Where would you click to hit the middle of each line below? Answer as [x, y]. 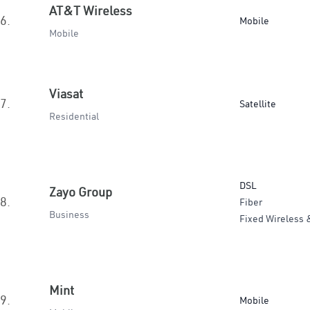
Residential [74, 116]
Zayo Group [81, 192]
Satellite [258, 104]
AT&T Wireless [91, 11]
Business [69, 215]
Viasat [66, 94]
